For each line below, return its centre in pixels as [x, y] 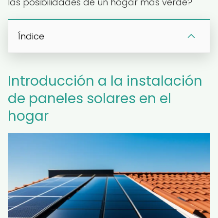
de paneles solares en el [90, 99]
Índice [31, 36]
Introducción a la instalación [105, 81]
